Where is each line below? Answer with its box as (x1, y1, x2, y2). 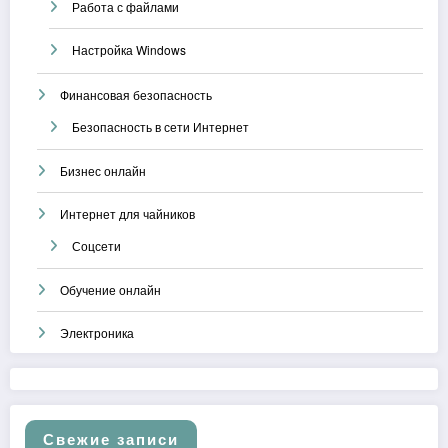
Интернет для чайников (60, 204, 195, 222)
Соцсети (72, 236, 121, 254)
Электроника (60, 323, 134, 341)
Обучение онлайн (60, 280, 161, 298)
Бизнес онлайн (60, 161, 146, 179)
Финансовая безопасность (60, 85, 212, 103)
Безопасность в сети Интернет (72, 117, 249, 135)
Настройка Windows (72, 41, 186, 59)
